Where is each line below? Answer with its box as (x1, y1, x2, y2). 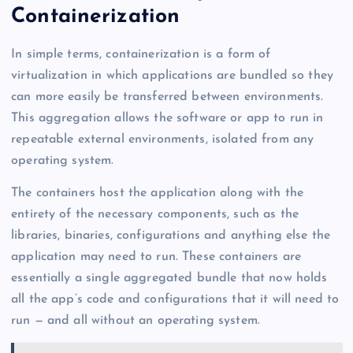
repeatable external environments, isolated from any (11, 132, 314, 146)
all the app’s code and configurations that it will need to (11, 292, 340, 306)
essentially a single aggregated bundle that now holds (11, 271, 328, 284)
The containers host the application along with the (11, 186, 304, 199)
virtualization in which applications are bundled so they (11, 69, 333, 82)
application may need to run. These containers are (11, 250, 301, 263)
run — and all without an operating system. (11, 314, 260, 327)
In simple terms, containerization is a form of (11, 47, 271, 61)
